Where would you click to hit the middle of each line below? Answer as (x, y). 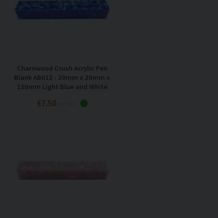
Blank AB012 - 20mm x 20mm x (62, 77)
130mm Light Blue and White (62, 86)
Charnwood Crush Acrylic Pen (62, 68)
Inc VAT (66, 104)
